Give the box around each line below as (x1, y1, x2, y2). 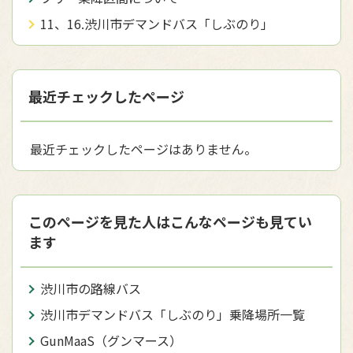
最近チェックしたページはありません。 (30, 139, 257, 159)
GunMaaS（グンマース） (40, 331, 182, 351)
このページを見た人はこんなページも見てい (28, 211, 312, 232)
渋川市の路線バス (40, 279, 141, 299)
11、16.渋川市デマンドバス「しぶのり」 (40, 14, 273, 34)
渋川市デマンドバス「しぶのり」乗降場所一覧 (40, 305, 305, 325)
